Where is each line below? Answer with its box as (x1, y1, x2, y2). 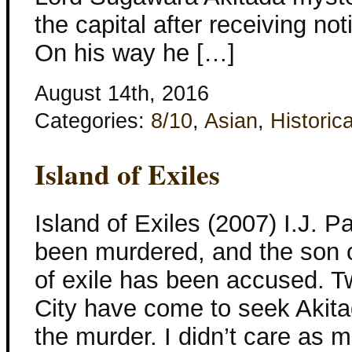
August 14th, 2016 (35, 81, 209, 105)
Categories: (35, 108, 151, 133)
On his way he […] (35, 38, 235, 67)
